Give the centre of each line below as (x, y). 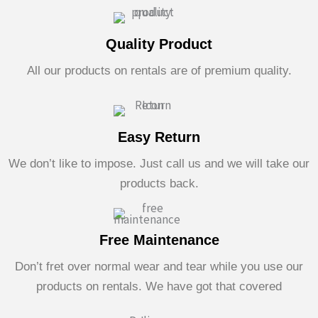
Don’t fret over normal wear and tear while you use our (159, 267)
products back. (159, 183)
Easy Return (159, 137)
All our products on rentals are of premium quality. (159, 71)
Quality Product (159, 44)
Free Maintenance (159, 240)
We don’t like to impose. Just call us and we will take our (159, 164)
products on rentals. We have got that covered (159, 286)
